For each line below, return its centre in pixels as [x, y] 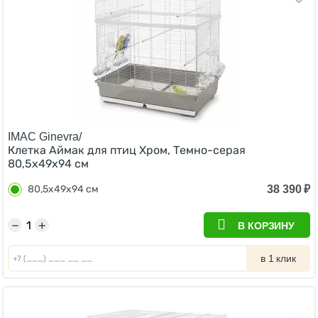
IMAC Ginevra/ [45, 137]
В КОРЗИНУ [266, 226]
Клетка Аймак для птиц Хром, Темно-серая [127, 150]
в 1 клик [278, 258]
